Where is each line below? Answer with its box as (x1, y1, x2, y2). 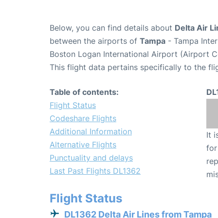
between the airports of (50, 36, 140, 46)
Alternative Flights (50, 139, 116, 149)
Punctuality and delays (50, 152, 133, 163)
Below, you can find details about (50, 22, 175, 33)
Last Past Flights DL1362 (50, 165, 141, 176)
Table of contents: (50, 87, 119, 97)
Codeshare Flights (50, 113, 116, 123)
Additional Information (50, 126, 132, 136)
